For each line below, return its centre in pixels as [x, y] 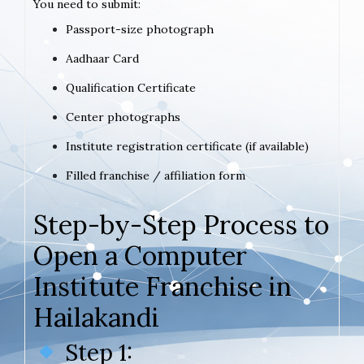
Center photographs [123, 117]
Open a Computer [140, 255]
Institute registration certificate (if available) [187, 146]
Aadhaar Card [102, 58]
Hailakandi [96, 317]
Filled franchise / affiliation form [156, 175]
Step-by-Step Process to [181, 224]
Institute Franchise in [162, 286]
